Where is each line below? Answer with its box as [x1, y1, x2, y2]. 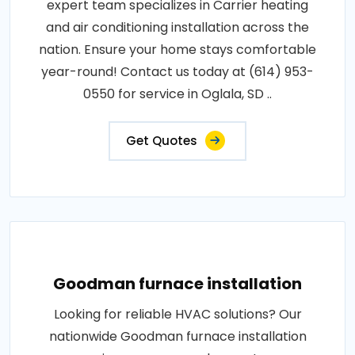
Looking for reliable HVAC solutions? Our [53, 305, 302, 323]
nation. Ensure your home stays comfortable [39, 40, 316, 59]
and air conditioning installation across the [46, 18, 309, 36]
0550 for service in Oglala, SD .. [83, 85, 272, 103]
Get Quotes [126, 132, 197, 149]
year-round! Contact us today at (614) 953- [41, 63, 314, 81]
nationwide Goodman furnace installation [48, 327, 307, 345]
